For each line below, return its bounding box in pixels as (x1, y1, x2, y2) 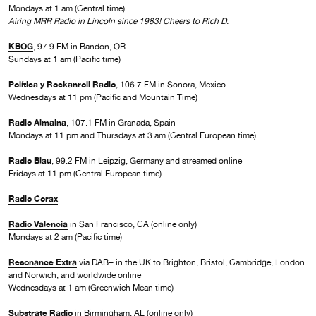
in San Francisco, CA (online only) (70, 219, 197, 229)
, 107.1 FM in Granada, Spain (66, 117, 176, 128)
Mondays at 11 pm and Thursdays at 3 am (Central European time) (8, 130, 256, 140)
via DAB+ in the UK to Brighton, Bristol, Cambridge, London (79, 257, 305, 267)
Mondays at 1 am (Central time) (8, 3, 125, 13)
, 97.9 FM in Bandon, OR (33, 41, 126, 51)
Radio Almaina (8, 116, 66, 128)
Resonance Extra (8, 256, 77, 267)
